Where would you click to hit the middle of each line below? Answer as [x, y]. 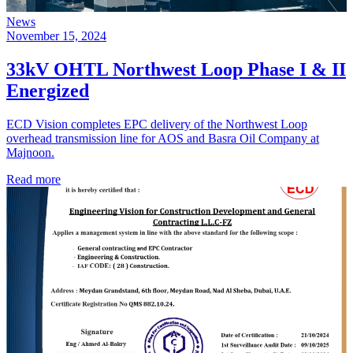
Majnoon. [30, 152]
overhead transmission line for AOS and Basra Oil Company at [163, 138]
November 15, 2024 [56, 35]
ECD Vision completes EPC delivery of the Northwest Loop [157, 124]
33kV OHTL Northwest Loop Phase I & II [176, 69]
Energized [48, 90]
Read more [33, 179]
